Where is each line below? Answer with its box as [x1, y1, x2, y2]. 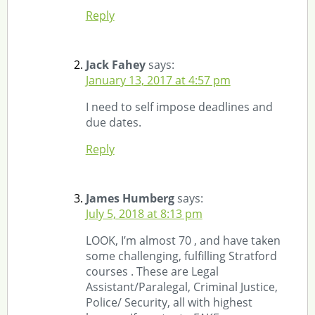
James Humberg [85, 190, 174, 206]
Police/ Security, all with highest [85, 294, 252, 310]
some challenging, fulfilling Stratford [85, 247, 277, 264]
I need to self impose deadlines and [85, 98, 273, 115]
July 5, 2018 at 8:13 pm [85, 205, 202, 221]
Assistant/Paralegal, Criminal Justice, [85, 278, 278, 295]
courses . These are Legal [85, 263, 219, 279]
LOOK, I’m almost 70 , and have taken [85, 232, 281, 248]
